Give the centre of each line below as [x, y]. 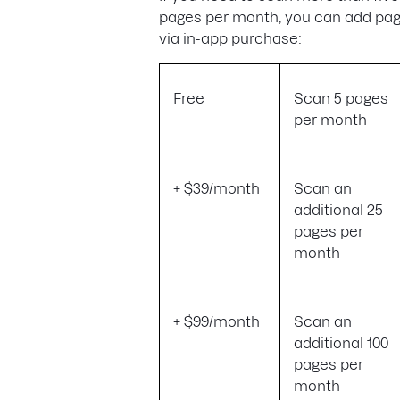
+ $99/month [217, 321]
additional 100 [341, 343]
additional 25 [338, 210]
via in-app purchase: [230, 38]
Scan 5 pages [341, 98]
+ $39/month [217, 188]
